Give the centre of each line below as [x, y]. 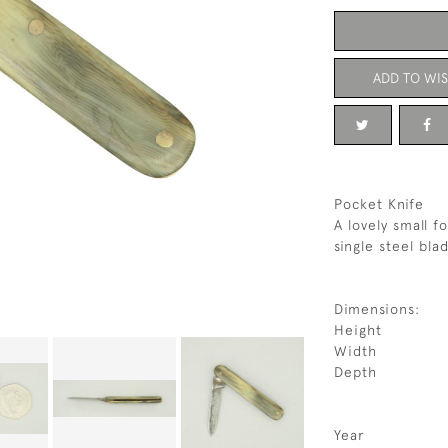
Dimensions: [377, 309]
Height [358, 330]
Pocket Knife [379, 204]
